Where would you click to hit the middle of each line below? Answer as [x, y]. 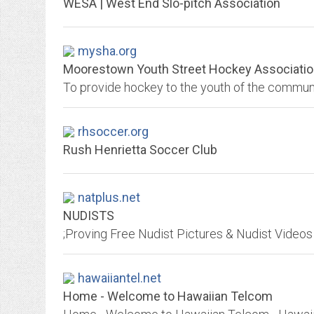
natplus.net [109, 197]
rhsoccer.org [113, 131]
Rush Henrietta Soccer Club [140, 150]
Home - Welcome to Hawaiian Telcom [168, 296]
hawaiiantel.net [120, 278]
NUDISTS [89, 216]
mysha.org [107, 51]
